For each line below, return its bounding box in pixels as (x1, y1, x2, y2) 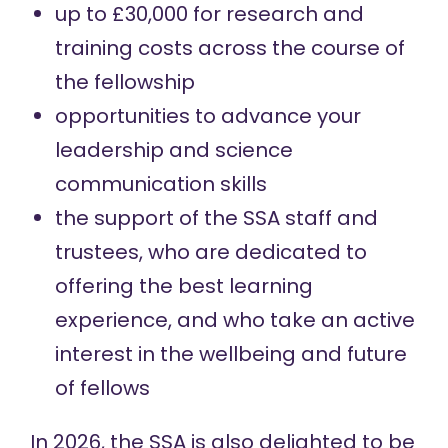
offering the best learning (54, 272, 313, 300)
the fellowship (54, 68, 195, 96)
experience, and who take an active (54, 306, 415, 334)
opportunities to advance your (54, 102, 361, 130)
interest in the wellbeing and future (54, 340, 407, 368)
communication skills (54, 170, 267, 198)
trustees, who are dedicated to (54, 238, 367, 266)
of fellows (54, 374, 150, 402)
